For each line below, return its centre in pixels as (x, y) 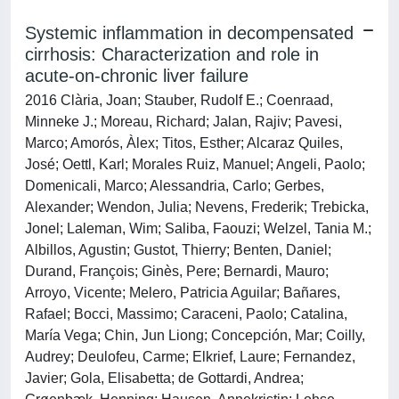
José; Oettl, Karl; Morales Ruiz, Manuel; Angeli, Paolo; (195, 164)
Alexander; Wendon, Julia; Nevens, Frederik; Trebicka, (197, 207)
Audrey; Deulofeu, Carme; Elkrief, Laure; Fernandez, (190, 357)
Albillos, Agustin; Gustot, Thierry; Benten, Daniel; (178, 250)
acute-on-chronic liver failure (137, 76)
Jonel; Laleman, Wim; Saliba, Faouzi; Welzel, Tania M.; (198, 228)
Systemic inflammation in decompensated (189, 33)
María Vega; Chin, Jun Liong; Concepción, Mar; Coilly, (195, 335)
